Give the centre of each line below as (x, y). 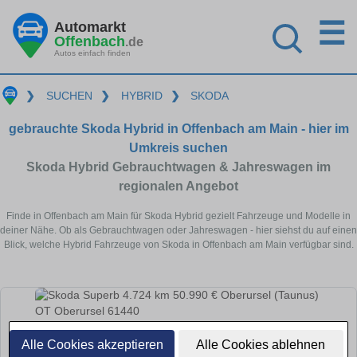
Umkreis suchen (178, 147)
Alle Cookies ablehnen (261, 345)
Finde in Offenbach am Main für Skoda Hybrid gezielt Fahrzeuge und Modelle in (178, 216)
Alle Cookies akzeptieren (92, 345)
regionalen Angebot (178, 186)
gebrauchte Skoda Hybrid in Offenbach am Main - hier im (178, 128)
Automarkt (90, 27)
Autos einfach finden (92, 53)
